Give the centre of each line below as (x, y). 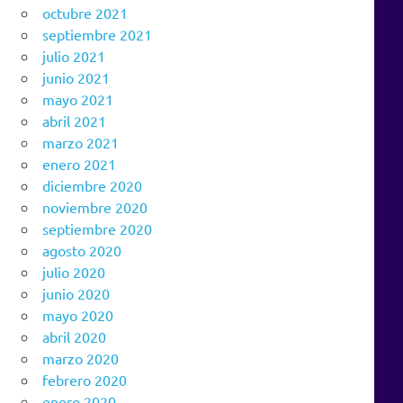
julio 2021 (74, 55)
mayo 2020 (78, 314)
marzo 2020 (81, 358)
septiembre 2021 (97, 34)
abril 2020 (74, 336)
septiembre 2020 (97, 228)
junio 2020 (76, 293)
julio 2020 (74, 271)
